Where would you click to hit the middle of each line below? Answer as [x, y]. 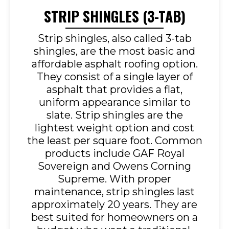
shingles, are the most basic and [114, 51]
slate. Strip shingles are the [114, 115]
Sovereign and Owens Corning [114, 166]
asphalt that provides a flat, [114, 90]
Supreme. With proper [114, 179]
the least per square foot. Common [114, 141]
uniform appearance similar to [114, 102]
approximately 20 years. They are [114, 205]
